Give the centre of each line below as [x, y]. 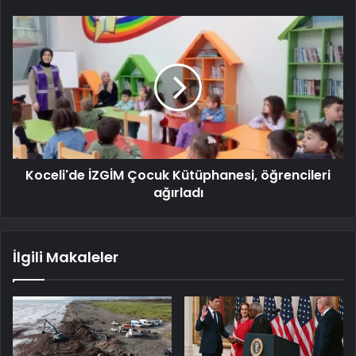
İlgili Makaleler [66, 257]
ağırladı [178, 193]
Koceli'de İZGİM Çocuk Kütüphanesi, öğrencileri [178, 176]
